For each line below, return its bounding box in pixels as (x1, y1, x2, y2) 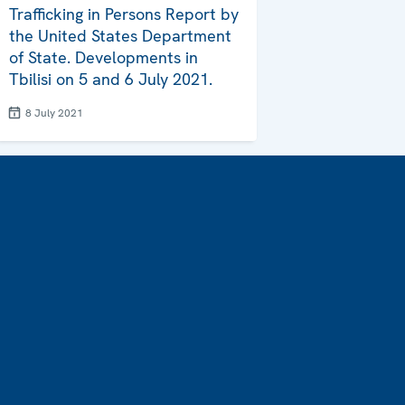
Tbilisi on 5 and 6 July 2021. (9, 69, 212, 90)
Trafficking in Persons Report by (9, 4, 239, 25)
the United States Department (9, 25, 231, 47)
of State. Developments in (9, 47, 198, 69)
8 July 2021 (25, 106, 83, 121)
